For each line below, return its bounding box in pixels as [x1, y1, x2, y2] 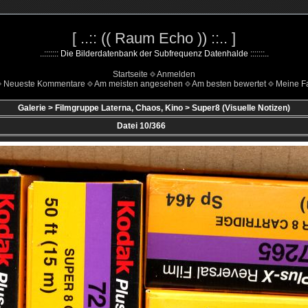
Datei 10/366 [117, 121, 166, 131]
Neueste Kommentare [3, 79, 85, 89]
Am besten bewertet [192, 79, 266, 89]
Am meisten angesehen [94, 79, 183, 89]
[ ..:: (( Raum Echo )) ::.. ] [72, 30, 236, 47]
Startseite [113, 69, 148, 79]
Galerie [18, 103, 46, 113]
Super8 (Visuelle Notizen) [192, 103, 290, 113]
